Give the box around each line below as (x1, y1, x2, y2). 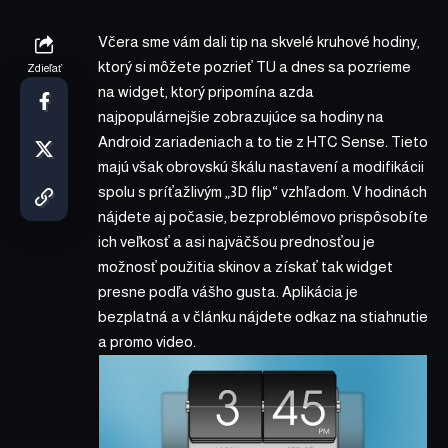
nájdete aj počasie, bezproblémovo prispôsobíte (98, 207, 428, 225)
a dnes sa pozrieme (276, 57, 411, 75)
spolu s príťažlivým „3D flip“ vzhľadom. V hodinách (98, 182, 427, 200)
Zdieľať (26, 61, 62, 74)
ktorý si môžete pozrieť (98, 57, 256, 75)
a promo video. (98, 332, 196, 350)
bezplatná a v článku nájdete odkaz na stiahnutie (98, 307, 428, 325)
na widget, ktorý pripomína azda (98, 82, 314, 100)
